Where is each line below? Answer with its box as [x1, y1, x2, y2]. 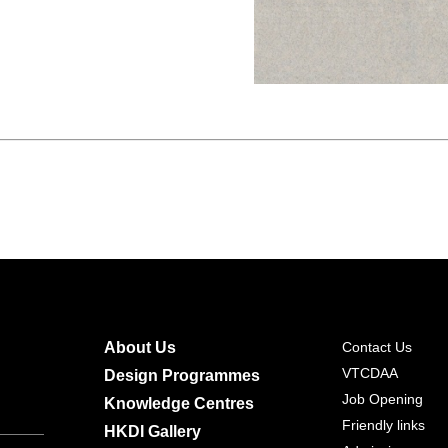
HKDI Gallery [104, 423, 201, 441]
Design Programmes [104, 367, 260, 385]
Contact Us [341, 339, 412, 356]
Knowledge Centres [104, 395, 254, 413]
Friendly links [341, 417, 425, 434]
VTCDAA [341, 365, 398, 382]
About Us [104, 339, 176, 357]
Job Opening [341, 391, 423, 408]
